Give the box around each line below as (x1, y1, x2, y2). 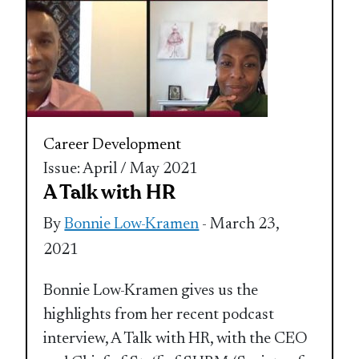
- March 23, (199, 216, 280, 232)
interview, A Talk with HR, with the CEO (43, 330, 309, 347)
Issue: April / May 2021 (43, 160, 199, 177)
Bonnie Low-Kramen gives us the (43, 282, 259, 299)
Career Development (43, 136, 182, 153)
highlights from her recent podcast (43, 306, 275, 323)
